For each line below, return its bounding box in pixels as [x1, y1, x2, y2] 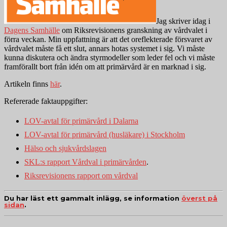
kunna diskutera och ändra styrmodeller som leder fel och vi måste [4, 53, 215, 62]
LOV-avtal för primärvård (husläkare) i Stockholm [24, 130, 185, 139]
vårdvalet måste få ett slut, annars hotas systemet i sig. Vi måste [4, 44, 205, 53]
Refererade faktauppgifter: [4, 97, 88, 106]
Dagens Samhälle [4, 26, 60, 35]
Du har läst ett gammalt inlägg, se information [4, 194, 181, 202]
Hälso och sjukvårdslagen [24, 144, 106, 153]
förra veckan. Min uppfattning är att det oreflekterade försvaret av [4, 35, 212, 44]
